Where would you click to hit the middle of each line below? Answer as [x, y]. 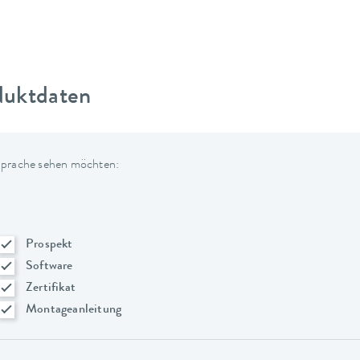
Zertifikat [51, 288]
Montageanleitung [74, 310]
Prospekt [49, 245]
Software [49, 266]
